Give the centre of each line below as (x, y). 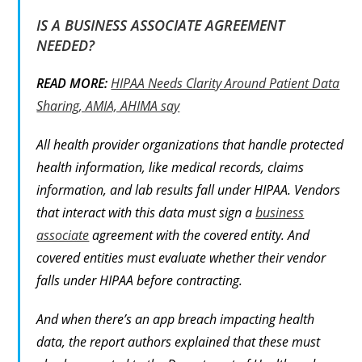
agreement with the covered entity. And (200, 236)
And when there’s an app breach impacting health (176, 320)
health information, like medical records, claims (170, 168)
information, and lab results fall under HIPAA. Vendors (189, 190)
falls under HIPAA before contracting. (140, 281)
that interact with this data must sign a (146, 213)
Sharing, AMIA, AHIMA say (108, 106)
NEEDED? (66, 46)
